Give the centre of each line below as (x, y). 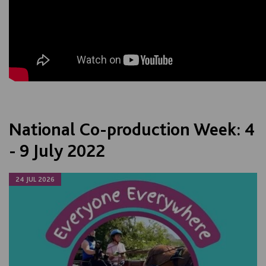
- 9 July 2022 (57, 150)
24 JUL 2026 (35, 179)
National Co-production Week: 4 (132, 129)
